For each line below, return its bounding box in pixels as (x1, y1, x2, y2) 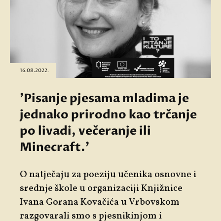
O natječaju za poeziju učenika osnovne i (20, 168, 196, 182)
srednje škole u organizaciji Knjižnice (20, 182, 183, 195)
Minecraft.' (20, 139, 89, 156)
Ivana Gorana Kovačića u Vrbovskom (20, 196, 180, 209)
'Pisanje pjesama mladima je (20, 90, 189, 107)
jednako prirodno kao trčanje (20, 107, 197, 123)
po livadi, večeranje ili (20, 123, 151, 140)
